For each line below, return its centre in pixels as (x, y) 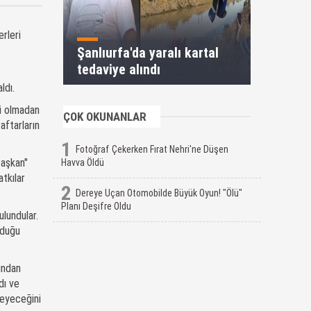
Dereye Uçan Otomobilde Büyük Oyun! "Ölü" (159, 193)
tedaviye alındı (119, 69)
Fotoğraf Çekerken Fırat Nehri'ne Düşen (152, 149)
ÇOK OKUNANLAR (105, 117)
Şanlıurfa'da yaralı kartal (148, 53)
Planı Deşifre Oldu (96, 206)
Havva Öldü (83, 162)
